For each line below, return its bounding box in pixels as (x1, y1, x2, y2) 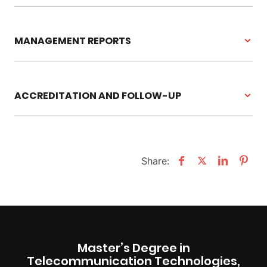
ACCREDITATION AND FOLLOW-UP (14, 88, 181, 103)
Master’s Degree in (77, 239, 190, 256)
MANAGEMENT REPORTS (14, 33, 131, 48)
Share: (141, 154, 169, 167)
